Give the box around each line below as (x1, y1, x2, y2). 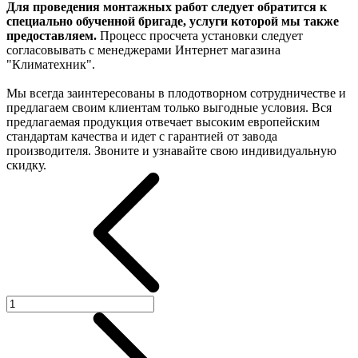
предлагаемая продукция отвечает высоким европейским (6, 114, 320, 129)
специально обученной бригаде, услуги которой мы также (6, 14, 339, 28)
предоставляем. (6, 28, 97, 42)
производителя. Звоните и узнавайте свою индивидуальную (6, 143, 336, 157)
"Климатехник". (6, 57, 95, 71)
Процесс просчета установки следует (97, 28, 303, 42)
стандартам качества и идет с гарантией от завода (6, 129, 277, 143)
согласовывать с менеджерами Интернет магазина (6, 42, 280, 57)
